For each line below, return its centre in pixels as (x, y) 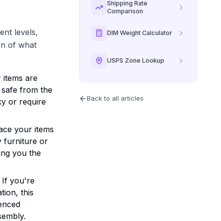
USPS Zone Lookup (136, 60)
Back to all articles (115, 98)
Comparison (125, 11)
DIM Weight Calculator (140, 33)
